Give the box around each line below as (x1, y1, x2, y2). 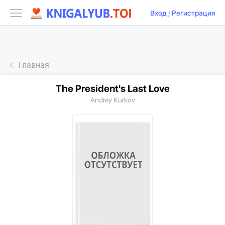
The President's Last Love (55, 83, 170, 94)
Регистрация (172, 9, 215, 18)
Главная (19, 60, 49, 70)
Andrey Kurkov (90, 96, 135, 104)
